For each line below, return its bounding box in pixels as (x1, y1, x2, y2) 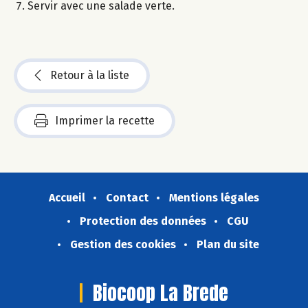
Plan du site (196, 237, 259, 251)
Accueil (49, 190, 85, 204)
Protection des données (80, 214, 206, 228)
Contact (106, 190, 148, 204)
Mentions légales (169, 190, 259, 204)
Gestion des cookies (69, 237, 176, 251)
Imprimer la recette (55, 113, 155, 127)
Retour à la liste (50, 68, 129, 82)
